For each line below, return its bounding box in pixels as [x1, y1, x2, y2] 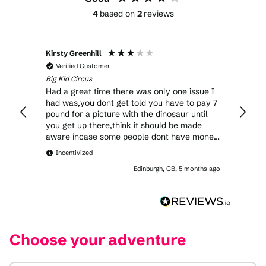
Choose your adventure [9, 230, 186, 250]
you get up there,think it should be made [46, 119, 202, 131]
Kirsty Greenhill [46, 48, 102, 58]
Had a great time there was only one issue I [46, 85, 214, 97]
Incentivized [56, 148, 93, 157]
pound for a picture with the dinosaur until [46, 108, 208, 119]
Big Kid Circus [46, 74, 92, 84]
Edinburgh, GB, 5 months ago [134, 164, 220, 173]
